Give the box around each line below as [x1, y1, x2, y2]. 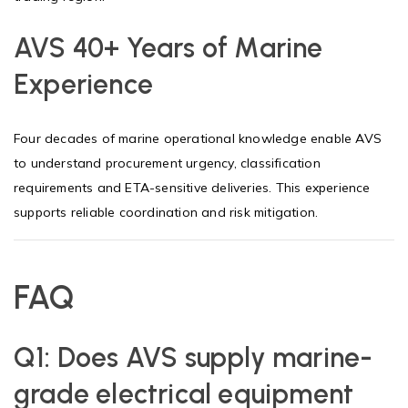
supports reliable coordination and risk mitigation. [14, 203, 319, 220]
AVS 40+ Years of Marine [14, 30, 323, 65]
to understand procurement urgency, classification [14, 154, 321, 171]
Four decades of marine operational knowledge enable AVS [14, 129, 382, 147]
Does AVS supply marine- [56, 340, 373, 374]
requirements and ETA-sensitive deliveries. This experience [14, 178, 371, 196]
